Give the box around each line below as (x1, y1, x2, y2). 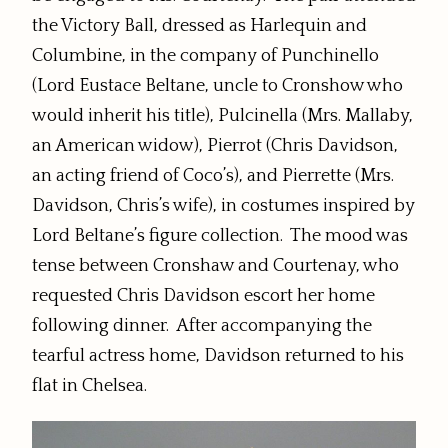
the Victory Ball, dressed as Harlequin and (32, 15, 367, 36)
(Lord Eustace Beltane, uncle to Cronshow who (32, 75, 403, 96)
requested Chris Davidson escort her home (32, 285, 375, 306)
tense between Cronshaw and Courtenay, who (32, 255, 399, 276)
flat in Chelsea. (32, 375, 147, 396)
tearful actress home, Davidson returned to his (32, 345, 404, 366)
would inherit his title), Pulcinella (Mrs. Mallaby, (32, 105, 413, 126)
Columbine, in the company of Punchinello (32, 45, 379, 66)
